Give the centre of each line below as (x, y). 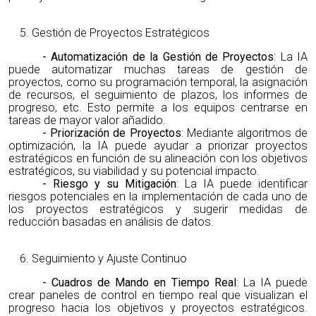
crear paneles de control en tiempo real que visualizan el (158, 296)
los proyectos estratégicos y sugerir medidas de (158, 209)
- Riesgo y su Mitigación (109, 184)
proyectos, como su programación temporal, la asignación (158, 83)
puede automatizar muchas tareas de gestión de (158, 70)
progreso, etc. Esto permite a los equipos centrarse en (158, 108)
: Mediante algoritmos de (244, 133)
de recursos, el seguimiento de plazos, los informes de (158, 95)
